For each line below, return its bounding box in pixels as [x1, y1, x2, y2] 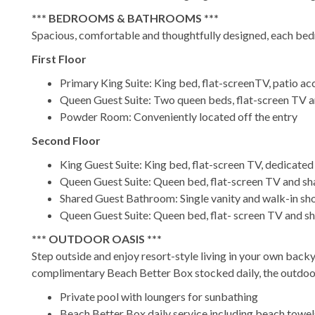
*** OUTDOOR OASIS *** [32, 231, 162, 245]
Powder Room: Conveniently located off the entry [60, 109, 297, 123]
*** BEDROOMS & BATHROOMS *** [32, 11, 219, 25]
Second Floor [32, 133, 101, 147]
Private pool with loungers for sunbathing [60, 289, 258, 303]
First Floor [32, 51, 86, 65]
